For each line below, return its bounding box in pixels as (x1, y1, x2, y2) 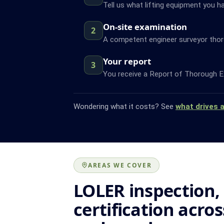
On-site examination (102, 20, 187, 32)
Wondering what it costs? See (73, 101, 175, 111)
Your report (102, 55, 151, 67)
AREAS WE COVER (88, 160, 152, 169)
